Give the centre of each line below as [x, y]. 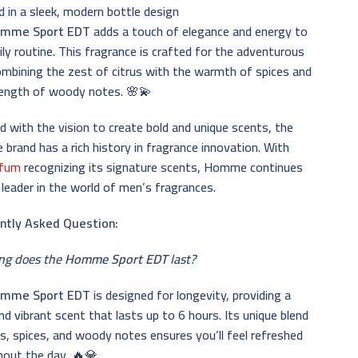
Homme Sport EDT [116, 259]
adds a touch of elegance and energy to [199, 31]
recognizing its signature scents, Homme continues [162, 167]
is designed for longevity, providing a [191, 294]
